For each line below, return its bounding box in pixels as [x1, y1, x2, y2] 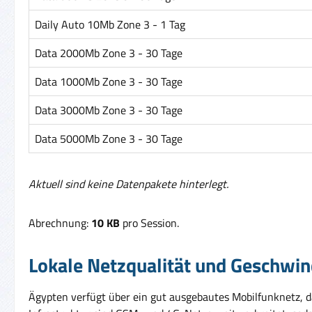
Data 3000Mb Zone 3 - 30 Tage [35, 101, 182, 118]
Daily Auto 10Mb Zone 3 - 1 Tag [35, 15, 185, 33]
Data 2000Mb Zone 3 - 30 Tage [35, 44, 182, 61]
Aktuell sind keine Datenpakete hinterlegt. [29, 175, 228, 192]
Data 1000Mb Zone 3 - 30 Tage [35, 72, 182, 90]
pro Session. [120, 214, 179, 231]
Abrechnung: [29, 214, 91, 231]
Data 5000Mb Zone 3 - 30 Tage [35, 130, 182, 147]
